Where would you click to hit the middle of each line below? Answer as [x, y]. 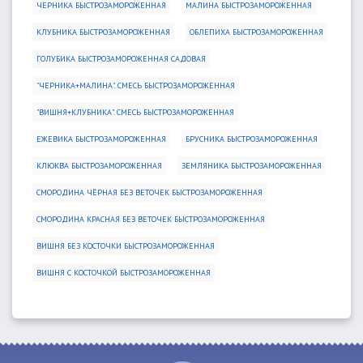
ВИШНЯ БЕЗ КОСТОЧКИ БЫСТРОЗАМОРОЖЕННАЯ [126, 246]
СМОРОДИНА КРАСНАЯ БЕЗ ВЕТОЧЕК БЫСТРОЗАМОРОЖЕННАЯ [151, 219]
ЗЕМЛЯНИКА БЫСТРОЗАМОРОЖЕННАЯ [252, 166]
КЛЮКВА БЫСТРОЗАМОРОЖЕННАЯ [99, 166]
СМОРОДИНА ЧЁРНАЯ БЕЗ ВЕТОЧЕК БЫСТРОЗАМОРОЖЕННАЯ [149, 192]
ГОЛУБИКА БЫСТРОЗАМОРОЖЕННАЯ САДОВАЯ [121, 59]
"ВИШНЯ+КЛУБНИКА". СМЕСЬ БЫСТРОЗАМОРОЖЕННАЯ [135, 112]
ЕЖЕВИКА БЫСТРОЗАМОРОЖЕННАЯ [101, 139]
